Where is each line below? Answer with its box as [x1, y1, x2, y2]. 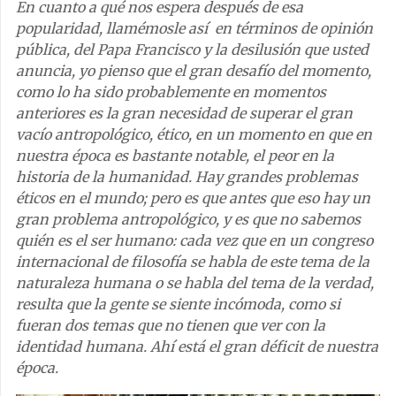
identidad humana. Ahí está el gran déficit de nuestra [16, 337, 378, 355]
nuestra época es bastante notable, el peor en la [16, 146, 334, 164]
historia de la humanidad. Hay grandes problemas [16, 167, 358, 186]
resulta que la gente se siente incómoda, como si [16, 294, 340, 313]
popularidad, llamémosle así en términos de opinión [16, 19, 373, 37]
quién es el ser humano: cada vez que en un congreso [16, 231, 373, 249]
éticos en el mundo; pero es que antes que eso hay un [16, 188, 370, 207]
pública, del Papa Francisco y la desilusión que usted [16, 40, 369, 58]
